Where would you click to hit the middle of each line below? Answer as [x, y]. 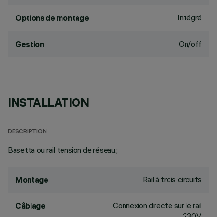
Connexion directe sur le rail [157, 205]
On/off [190, 44]
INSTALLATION [48, 102]
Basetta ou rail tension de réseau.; [63, 150]
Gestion [30, 44]
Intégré [189, 17]
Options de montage [52, 18]
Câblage [31, 206]
